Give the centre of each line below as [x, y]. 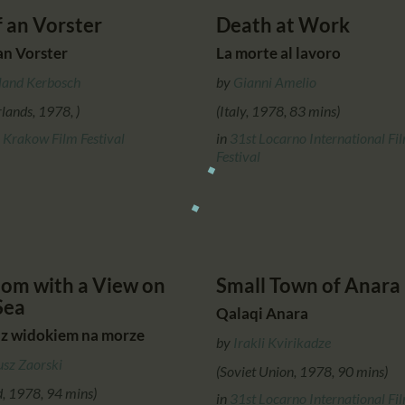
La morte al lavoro [278, 52]
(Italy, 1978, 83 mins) [278, 110]
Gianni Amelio [275, 81]
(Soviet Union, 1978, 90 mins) [302, 371]
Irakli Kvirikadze [282, 342]
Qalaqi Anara [262, 313]
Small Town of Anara [308, 285]
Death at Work [283, 24]
